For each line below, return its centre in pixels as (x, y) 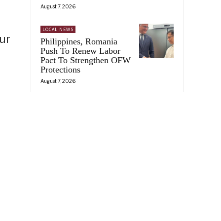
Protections (60, 69)
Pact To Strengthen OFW (86, 60)
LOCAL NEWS (58, 29)
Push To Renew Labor (80, 51)
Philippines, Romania (79, 41)
